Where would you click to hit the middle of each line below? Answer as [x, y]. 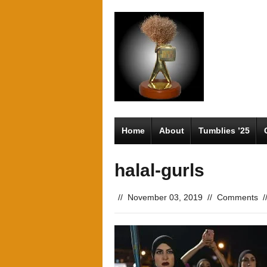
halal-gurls [159, 170]
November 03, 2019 [165, 197]
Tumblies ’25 [224, 131]
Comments [237, 197]
